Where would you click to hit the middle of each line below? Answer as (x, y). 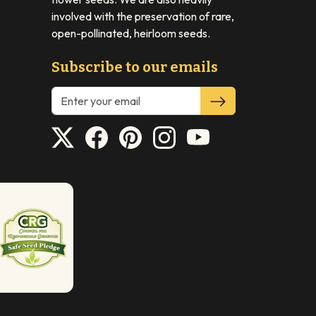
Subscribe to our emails (135, 67)
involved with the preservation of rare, (143, 16)
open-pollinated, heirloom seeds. (131, 33)
